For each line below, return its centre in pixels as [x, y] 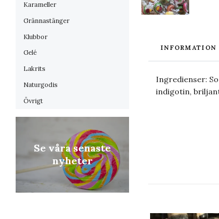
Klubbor [35, 37]
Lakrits [34, 69]
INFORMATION [188, 48]
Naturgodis [41, 85]
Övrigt [33, 101]
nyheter [72, 161]
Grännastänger [46, 21]
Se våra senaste [72, 148]
